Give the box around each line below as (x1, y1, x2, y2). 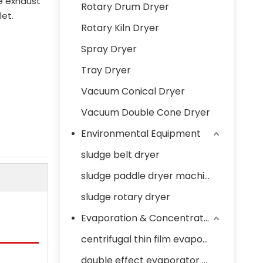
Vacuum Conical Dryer (81, 85, 185, 98)
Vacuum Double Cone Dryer (81, 106, 210, 119)
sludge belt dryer (81, 148, 160, 161)
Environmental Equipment (81, 127, 201, 140)
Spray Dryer (81, 42, 137, 56)
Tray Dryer (81, 63, 131, 77)
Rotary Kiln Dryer (81, 21, 159, 35)
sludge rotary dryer (81, 190, 170, 204)
